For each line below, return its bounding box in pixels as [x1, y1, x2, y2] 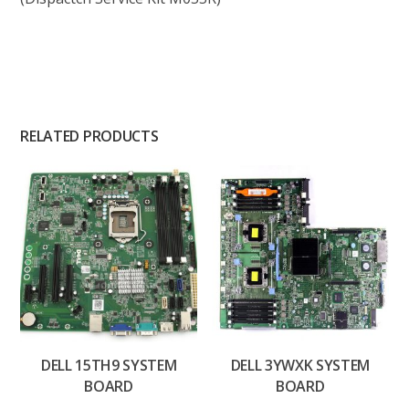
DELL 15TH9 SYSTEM [40, 354, 177, 375]
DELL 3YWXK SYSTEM [230, 354, 371, 375]
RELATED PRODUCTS [20, 126, 159, 147]
